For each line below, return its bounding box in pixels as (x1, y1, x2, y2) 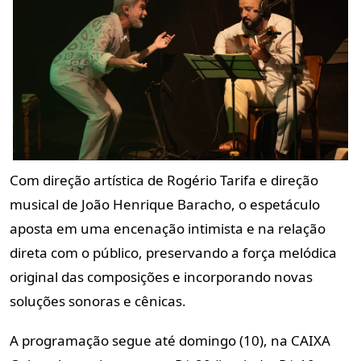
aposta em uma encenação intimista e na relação (10, 218, 326, 238)
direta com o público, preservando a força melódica (10, 243, 337, 262)
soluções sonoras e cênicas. (10, 291, 186, 310)
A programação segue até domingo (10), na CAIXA (10, 330, 330, 350)
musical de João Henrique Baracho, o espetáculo (10, 194, 320, 214)
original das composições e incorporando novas (10, 267, 313, 286)
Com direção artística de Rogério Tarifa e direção (10, 170, 318, 189)
